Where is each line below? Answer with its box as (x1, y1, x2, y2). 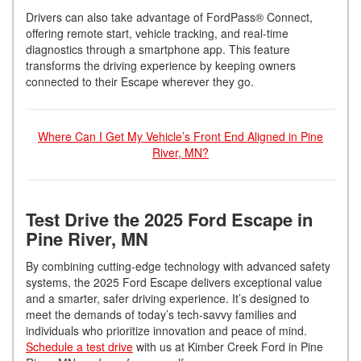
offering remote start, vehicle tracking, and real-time (26, 25, 288, 42)
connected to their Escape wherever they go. (26, 73, 254, 90)
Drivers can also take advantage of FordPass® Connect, (26, 9, 313, 26)
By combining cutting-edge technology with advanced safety (26, 258, 330, 275)
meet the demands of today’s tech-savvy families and (26, 306, 297, 323)
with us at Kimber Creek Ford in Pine (133, 338, 323, 355)
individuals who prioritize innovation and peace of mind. (26, 322, 307, 339)
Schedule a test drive (26, 338, 133, 355)
